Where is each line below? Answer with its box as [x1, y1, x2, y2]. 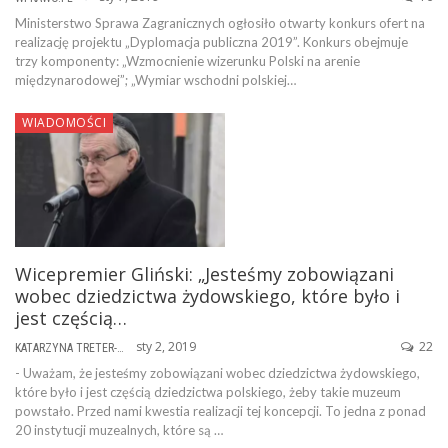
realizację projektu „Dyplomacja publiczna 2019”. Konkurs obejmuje [15, 34, 408, 51]
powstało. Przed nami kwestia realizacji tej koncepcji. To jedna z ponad [15, 403, 426, 420]
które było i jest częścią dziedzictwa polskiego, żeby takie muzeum [15, 384, 401, 401]
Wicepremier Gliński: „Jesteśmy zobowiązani [15, 262, 394, 287]
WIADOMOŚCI [22, 114, 106, 132]
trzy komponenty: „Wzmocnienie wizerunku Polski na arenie [15, 53, 360, 70]
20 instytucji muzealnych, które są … [15, 422, 223, 439]
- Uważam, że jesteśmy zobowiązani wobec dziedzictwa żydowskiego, [15, 365, 420, 382]
